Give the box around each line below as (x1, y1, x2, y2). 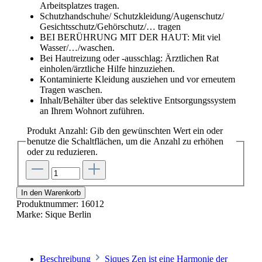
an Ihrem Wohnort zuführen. (40, 105, 144, 116)
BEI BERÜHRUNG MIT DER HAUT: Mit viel (40, 32, 220, 42)
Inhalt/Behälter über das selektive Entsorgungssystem (40, 95, 236, 105)
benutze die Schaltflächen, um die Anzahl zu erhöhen (27, 136, 223, 146)
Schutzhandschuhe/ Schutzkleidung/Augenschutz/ (40, 11, 224, 21)
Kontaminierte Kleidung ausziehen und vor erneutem (40, 74, 235, 84)
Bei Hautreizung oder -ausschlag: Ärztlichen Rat (40, 53, 219, 63)
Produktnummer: (16, 199, 81, 209)
